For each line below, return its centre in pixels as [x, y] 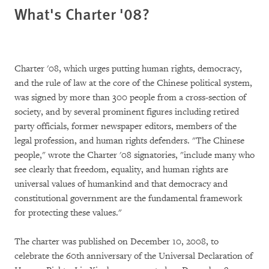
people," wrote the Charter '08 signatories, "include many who [134, 155]
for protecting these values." [68, 213]
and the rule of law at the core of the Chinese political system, [133, 83]
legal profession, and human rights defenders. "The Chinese [129, 141]
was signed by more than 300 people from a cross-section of [130, 98]
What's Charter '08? [82, 14]
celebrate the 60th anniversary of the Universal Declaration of [134, 256]
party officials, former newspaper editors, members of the [125, 126]
